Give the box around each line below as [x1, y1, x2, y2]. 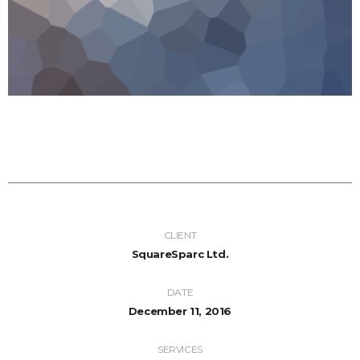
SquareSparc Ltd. [131, 247, 229, 261]
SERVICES [157, 343, 202, 356]
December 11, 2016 [128, 305, 232, 318]
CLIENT [163, 229, 197, 242]
